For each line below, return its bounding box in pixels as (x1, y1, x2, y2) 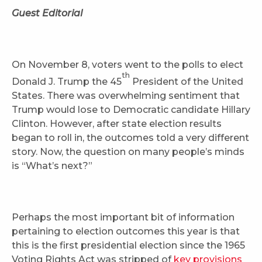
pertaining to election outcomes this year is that (12, 226, 240, 237)
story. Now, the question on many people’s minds (12, 146, 244, 158)
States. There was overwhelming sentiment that (12, 90, 240, 102)
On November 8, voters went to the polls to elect (12, 59, 243, 71)
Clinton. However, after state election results (12, 118, 222, 130)
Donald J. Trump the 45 (12, 76, 122, 88)
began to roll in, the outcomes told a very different (12, 132, 249, 144)
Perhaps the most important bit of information (12, 212, 235, 223)
